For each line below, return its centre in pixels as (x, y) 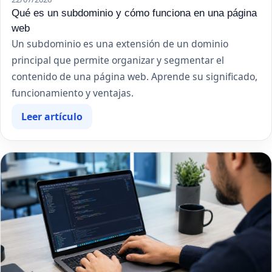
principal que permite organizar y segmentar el (118, 60)
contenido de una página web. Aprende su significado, (134, 76)
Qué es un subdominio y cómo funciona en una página (134, 12)
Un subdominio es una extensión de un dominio (120, 43)
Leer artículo (52, 116)
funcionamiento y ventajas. (73, 93)
